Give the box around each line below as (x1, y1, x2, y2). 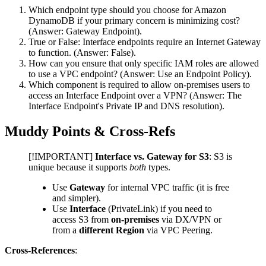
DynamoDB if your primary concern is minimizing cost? (28, 15, 240, 26)
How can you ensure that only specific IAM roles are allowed (28, 58, 259, 68)
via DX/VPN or (159, 214, 221, 224)
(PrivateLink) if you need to (106, 203, 212, 214)
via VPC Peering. (144, 224, 213, 235)
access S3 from (52, 214, 111, 224)
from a (52, 224, 79, 235)
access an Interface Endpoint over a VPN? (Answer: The (28, 90, 242, 100)
